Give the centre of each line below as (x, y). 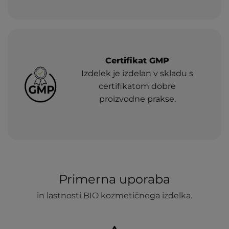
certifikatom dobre (138, 86)
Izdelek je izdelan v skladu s (138, 73)
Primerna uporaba (114, 179)
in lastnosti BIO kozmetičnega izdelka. (114, 196)
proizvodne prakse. (137, 99)
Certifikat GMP (138, 61)
